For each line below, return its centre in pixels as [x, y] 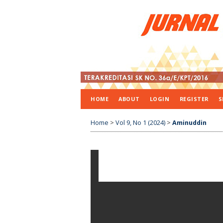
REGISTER [194, 99]
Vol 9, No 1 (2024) [140, 122]
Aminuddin [189, 122]
